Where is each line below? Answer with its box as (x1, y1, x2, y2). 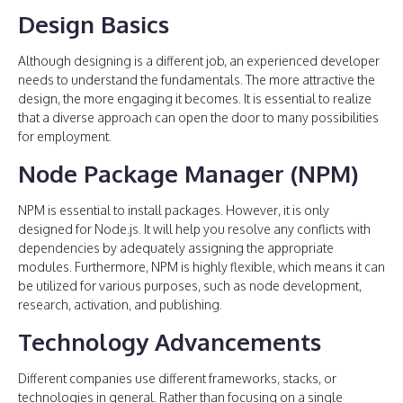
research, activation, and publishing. (18, 297, 222, 312)
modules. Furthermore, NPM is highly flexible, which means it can (18, 259, 385, 274)
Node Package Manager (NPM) (18, 158, 358, 188)
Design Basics (18, 9, 169, 39)
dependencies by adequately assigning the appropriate (18, 240, 334, 255)
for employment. (18, 129, 112, 144)
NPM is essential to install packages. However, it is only (18, 202, 329, 218)
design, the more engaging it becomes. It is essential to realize (18, 91, 372, 106)
